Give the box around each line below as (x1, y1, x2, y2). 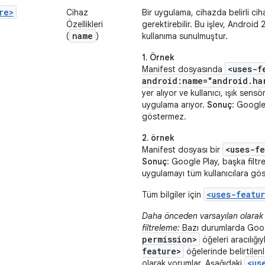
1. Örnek (142, 52, 174, 63)
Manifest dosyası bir (142, 144, 222, 155)
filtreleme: (142, 222, 180, 233)
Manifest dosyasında (142, 64, 225, 75)
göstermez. (142, 111, 186, 122)
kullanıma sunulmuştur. (142, 31, 228, 41)
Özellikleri (66, 19, 103, 30)
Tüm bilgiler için (142, 189, 203, 200)
